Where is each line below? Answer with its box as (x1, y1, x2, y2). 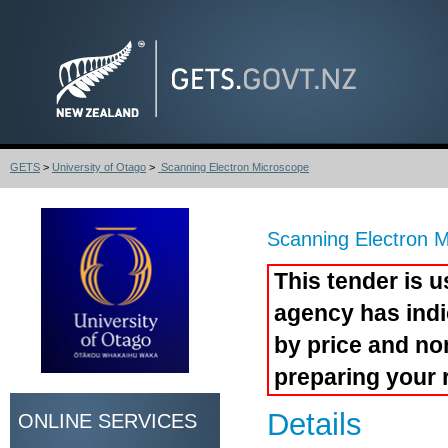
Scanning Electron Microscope (158, 161, 309, 173)
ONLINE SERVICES (18, 409, 197, 432)
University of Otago (52, 161, 146, 173)
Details (267, 406, 362, 442)
